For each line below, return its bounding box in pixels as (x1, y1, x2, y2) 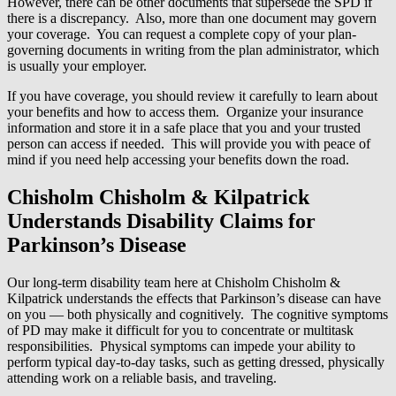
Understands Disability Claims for (7, 209, 316, 233)
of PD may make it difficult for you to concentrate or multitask (7, 323, 354, 339)
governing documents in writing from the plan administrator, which (7, 42, 379, 58)
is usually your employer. (7, 58, 147, 74)
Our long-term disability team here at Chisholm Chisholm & (7, 275, 340, 291)
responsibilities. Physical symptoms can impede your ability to (7, 339, 355, 354)
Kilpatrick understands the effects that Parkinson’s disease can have (7, 291, 381, 307)
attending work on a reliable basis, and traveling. (7, 370, 277, 386)
